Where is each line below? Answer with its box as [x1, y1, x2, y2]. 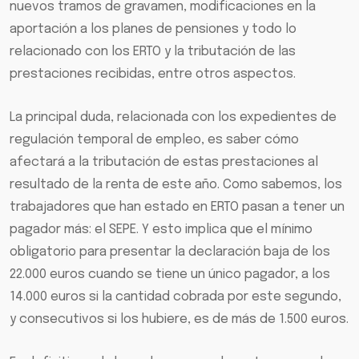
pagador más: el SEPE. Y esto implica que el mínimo [10, 223, 313, 237]
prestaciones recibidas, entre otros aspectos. [10, 67, 296, 82]
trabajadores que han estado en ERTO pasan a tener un [10, 200, 345, 215]
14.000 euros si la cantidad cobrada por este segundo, [10, 290, 341, 305]
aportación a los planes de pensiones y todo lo [10, 22, 296, 37]
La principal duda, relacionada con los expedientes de [10, 111, 337, 125]
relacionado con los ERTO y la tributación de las [10, 45, 296, 59]
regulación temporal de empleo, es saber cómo [10, 133, 299, 147]
